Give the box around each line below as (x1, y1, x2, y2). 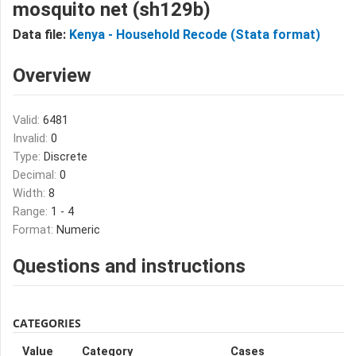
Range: (13, 205, 51, 219)
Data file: (13, 27, 69, 42)
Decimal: (13, 168, 60, 182)
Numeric (56, 223, 100, 237)
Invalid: (13, 132, 51, 145)
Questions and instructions (13, 255, 246, 277)
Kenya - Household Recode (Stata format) (69, 27, 320, 42)
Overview (13, 64, 91, 87)
